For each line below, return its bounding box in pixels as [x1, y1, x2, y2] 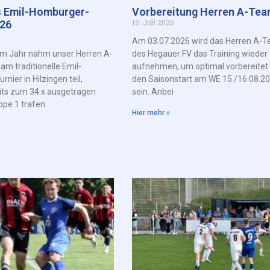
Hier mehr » [131, 108, 170, 117]
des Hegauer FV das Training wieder [131, 48, 268, 58]
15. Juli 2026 [131, 17, 174, 27]
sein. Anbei [131, 86, 174, 96]
